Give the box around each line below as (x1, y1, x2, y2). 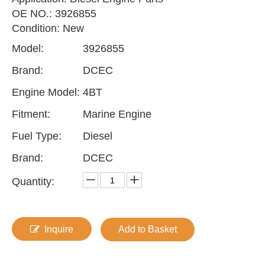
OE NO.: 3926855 (12, 8, 96, 20)
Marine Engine (83, 108, 151, 120)
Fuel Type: (12, 130, 62, 142)
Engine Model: (12, 86, 80, 98)
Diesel (83, 130, 112, 142)
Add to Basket (118, 224, 177, 234)
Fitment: (12, 108, 50, 120)
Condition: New (12, 22, 84, 34)
